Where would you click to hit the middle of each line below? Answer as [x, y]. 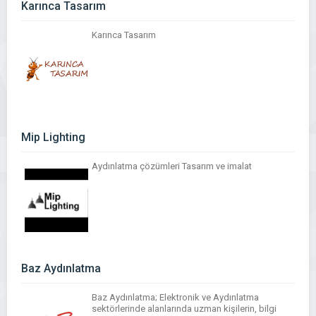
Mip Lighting [53, 137]
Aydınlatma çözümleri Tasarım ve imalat [172, 166]
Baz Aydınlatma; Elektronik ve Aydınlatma [175, 297]
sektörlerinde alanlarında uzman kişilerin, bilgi [184, 309]
